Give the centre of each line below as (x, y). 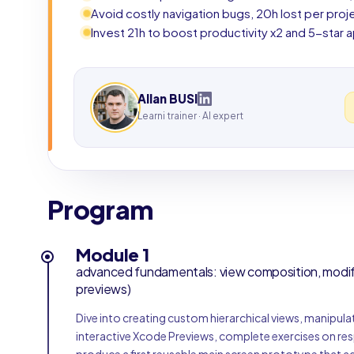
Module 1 (113, 254)
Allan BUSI (168, 98)
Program (100, 209)
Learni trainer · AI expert (190, 116)
